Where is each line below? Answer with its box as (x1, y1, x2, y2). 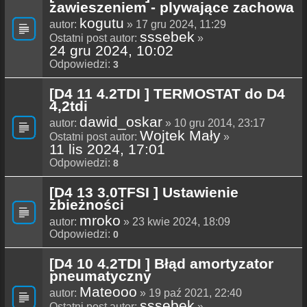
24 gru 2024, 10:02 (49, 42, 173, 59)
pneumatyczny (49, 268, 151, 284)
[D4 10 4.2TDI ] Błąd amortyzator (49, 256, 273, 272)
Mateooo (79, 284, 137, 300)
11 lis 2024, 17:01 (49, 141, 165, 158)
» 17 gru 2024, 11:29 (124, 19, 226, 31)
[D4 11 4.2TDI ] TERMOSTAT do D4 (49, 86, 285, 102)
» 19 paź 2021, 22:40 (137, 287, 242, 299)
